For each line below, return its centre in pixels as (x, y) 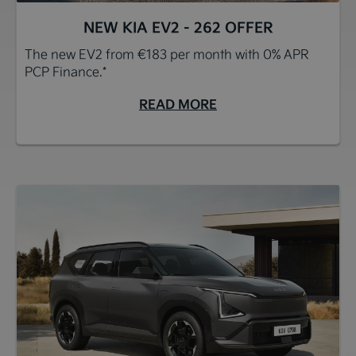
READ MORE (178, 104)
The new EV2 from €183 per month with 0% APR (167, 54)
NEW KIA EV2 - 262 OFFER (178, 27)
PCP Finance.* (66, 72)
